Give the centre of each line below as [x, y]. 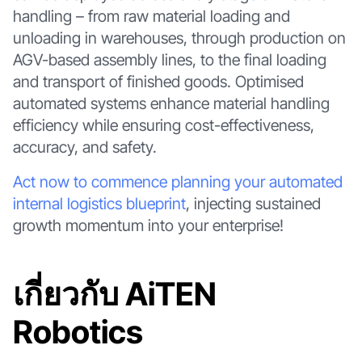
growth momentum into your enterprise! [148, 225]
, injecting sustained [253, 203]
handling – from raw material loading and [151, 17]
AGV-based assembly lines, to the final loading [169, 60]
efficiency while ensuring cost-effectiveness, [163, 126]
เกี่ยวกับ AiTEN [114, 294]
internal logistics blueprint [99, 203]
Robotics [78, 332]
